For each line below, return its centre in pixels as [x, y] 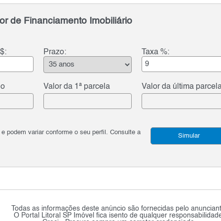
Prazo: [55, 52]
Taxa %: [156, 52]
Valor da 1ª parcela [77, 87]
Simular [189, 136]
